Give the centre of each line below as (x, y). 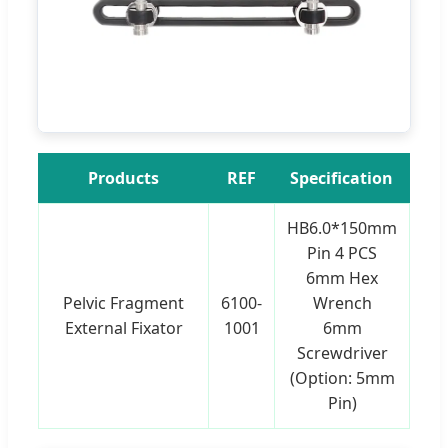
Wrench (342, 302)
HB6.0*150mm (342, 227)
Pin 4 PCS (342, 252)
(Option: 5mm (342, 377)
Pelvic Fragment (123, 302)
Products (123, 177)
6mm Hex (342, 277)
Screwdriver (342, 352)
